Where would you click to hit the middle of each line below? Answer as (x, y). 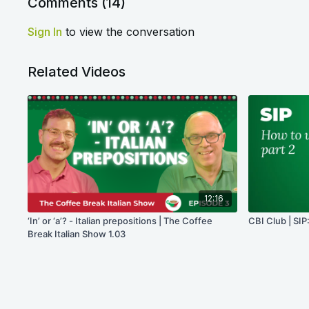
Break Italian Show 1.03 (77, 234)
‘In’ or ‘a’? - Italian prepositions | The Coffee (120, 221)
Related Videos (77, 72)
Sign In (45, 32)
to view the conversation (129, 32)
